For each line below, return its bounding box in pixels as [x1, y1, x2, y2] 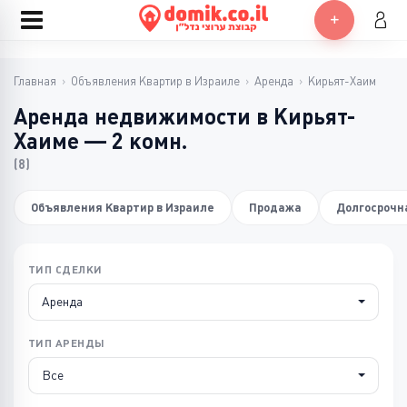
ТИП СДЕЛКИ [28, 263, 103, 275]
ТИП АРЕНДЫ [28, 337, 105, 349]
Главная [14, 74, 56, 88]
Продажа [249, 201, 302, 214]
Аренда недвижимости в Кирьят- [14, 104, 355, 129]
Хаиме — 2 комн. [14, 129, 187, 154]
